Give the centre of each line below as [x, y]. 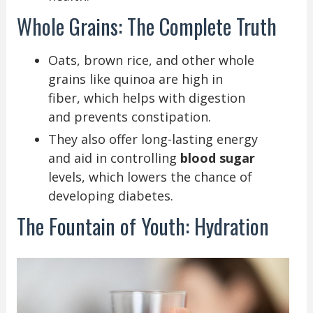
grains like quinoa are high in [135, 79]
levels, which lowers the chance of [150, 176]
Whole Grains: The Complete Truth [146, 26]
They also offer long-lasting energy [153, 139]
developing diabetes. [110, 195]
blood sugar [217, 158]
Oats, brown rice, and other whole [151, 60]
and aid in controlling [114, 158]
